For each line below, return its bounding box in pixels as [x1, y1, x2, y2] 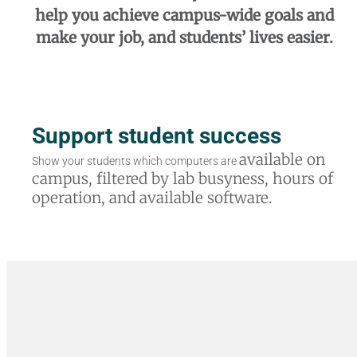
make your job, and [36, 27, 180, 47]
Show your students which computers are [31, 154, 239, 167]
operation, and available [31, 187, 207, 207]
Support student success [31, 122, 281, 149]
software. [206, 187, 273, 207]
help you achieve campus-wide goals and [35, 5, 335, 25]
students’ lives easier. [179, 27, 334, 47]
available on [238, 149, 325, 169]
